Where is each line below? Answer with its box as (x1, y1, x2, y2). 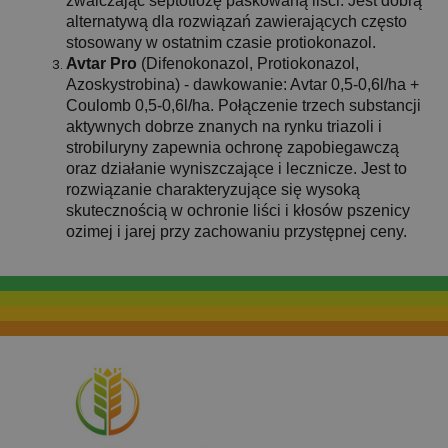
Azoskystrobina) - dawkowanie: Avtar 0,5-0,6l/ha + (66, 76, 419, 94)
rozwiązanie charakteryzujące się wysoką (66, 181, 360, 199)
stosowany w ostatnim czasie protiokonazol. (66, 34, 376, 52)
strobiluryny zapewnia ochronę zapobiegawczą (66, 139, 399, 157)
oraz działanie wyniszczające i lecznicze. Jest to (66, 160, 407, 178)
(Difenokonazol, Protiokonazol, (137, 55, 359, 73)
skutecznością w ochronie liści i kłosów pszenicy (66, 202, 410, 220)
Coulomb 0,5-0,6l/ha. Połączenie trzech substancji (66, 97, 421, 115)
